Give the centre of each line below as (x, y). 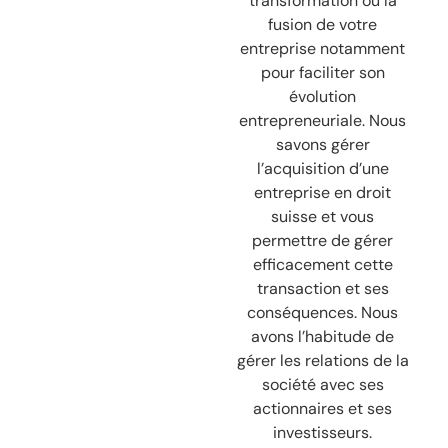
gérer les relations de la (322, 361)
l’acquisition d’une (322, 169)
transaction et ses (322, 289)
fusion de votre (323, 25)
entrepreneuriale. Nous (323, 121)
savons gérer (322, 145)
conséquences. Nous (323, 313)
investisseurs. (323, 433)
